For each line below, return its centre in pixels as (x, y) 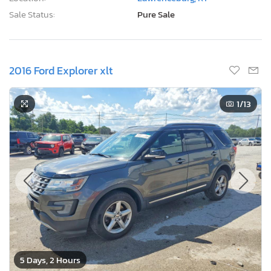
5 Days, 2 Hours (50, 260)
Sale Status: (32, 14)
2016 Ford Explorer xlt (61, 70)
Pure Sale (156, 14)
